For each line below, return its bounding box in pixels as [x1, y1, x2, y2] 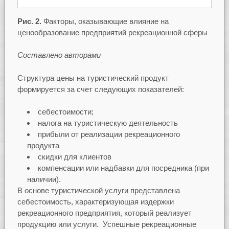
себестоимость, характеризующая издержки [17, 197, 174, 207]
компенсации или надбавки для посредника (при [37, 164, 209, 173]
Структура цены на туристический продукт [17, 73, 169, 82]
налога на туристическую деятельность [37, 119, 178, 128]
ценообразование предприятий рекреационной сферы [17, 28, 208, 37]
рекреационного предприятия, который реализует [17, 209, 192, 218]
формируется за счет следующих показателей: [17, 84, 184, 94]
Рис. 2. [17, 16, 41, 26]
